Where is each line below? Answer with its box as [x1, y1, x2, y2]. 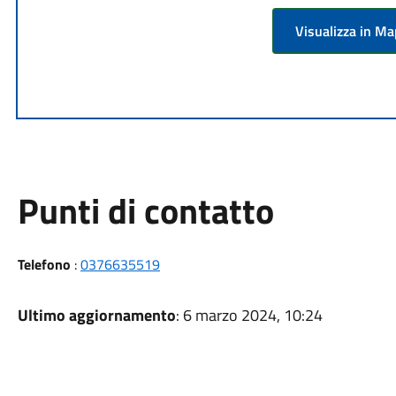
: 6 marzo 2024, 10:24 [175, 302, 323, 327]
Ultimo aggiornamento [17, 302, 176, 327]
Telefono [17, 253, 71, 275]
